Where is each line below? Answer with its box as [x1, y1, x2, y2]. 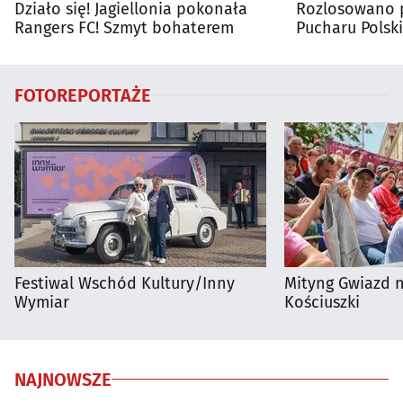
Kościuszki [284, 291, 360, 312]
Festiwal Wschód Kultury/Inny [14, 273, 235, 293]
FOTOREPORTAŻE [14, 84, 151, 106]
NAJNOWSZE [14, 368, 112, 390]
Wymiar [14, 291, 69, 312]
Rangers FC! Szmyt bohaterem [14, 17, 234, 38]
